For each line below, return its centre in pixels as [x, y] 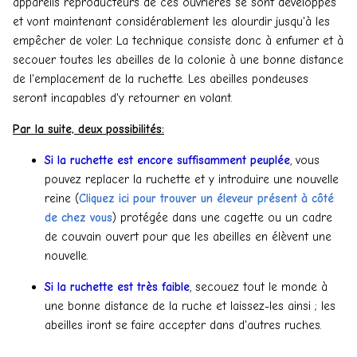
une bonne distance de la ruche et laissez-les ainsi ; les [190, 306]
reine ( [62, 198]
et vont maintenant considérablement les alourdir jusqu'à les [171, 21]
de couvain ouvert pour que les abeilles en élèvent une [188, 236]
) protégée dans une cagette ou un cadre [222, 217]
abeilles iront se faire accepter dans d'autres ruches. [185, 325]
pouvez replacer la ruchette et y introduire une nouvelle [192, 179]
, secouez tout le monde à [259, 286]
